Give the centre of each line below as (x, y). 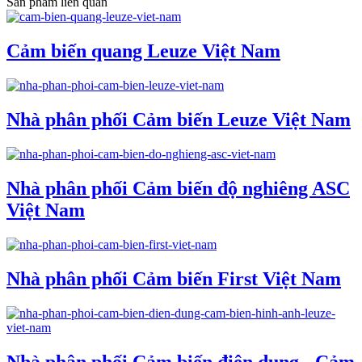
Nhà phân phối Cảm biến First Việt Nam (174, 278)
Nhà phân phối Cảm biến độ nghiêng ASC (178, 188)
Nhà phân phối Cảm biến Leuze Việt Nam (179, 120)
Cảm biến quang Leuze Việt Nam (143, 51)
